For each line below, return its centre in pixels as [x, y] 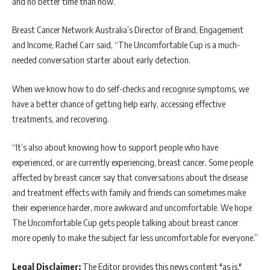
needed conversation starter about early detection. [101, 60]
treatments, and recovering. [61, 118]
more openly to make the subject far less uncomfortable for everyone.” [135, 238]
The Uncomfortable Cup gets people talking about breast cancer [125, 223]
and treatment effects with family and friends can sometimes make [129, 193]
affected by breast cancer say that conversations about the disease [130, 177]
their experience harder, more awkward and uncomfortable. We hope [132, 208]
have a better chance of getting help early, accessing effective [119, 103]
